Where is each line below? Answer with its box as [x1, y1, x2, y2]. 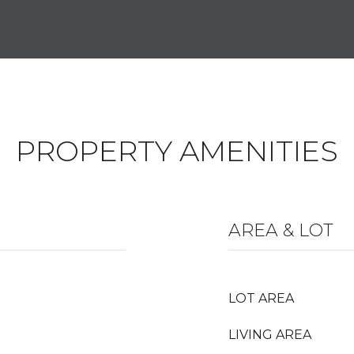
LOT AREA [228, 291, 294, 306]
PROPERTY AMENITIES [16, 134, 338, 168]
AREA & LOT [228, 220, 333, 241]
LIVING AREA [228, 327, 311, 342]
